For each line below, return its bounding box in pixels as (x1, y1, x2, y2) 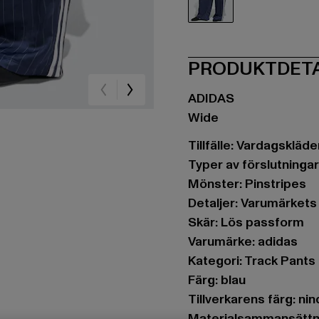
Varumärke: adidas (188, 233, 298, 251)
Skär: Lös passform (188, 214, 304, 231)
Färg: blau (188, 271, 246, 289)
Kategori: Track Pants (188, 252, 315, 270)
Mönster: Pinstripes (188, 175, 306, 193)
